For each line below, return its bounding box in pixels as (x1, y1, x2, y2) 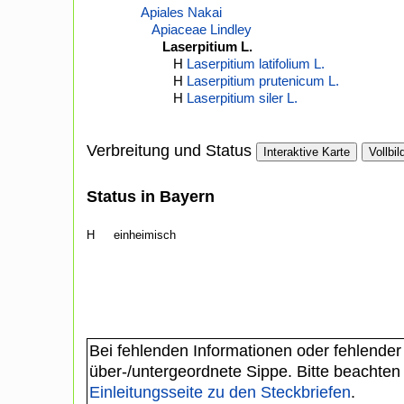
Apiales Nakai (141, 5, 222, 21)
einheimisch (114, 228, 176, 243)
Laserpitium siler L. (187, 90, 298, 106)
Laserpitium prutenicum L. (187, 73, 339, 89)
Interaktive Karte (263, 145, 350, 160)
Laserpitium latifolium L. (187, 56, 325, 72)
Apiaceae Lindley (151, 22, 252, 38)
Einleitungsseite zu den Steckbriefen (89, 383, 351, 402)
